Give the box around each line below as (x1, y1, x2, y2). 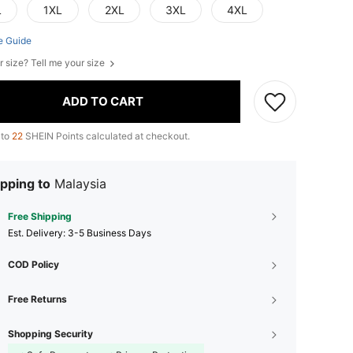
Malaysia (54, 175, 106, 191)
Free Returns (8, 292, 67, 305)
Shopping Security (8, 327, 93, 340)
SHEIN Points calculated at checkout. (23, 129, 190, 142)
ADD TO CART (62, 94, 143, 110)
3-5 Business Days (68, 226, 151, 239)
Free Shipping (8, 210, 72, 222)
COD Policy (8, 258, 59, 270)
